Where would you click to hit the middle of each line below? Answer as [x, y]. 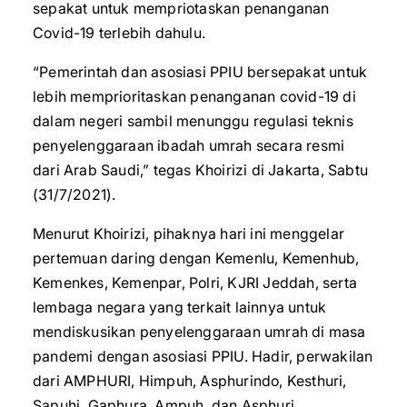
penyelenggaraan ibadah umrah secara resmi [189, 145]
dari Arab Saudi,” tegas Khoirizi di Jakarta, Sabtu [201, 170]
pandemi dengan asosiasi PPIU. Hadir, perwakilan [203, 356]
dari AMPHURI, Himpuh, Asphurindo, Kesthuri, [190, 381]
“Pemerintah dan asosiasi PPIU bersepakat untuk [200, 72]
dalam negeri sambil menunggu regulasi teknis [193, 121]
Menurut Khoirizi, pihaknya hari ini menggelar [189, 233]
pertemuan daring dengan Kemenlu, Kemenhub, [196, 258]
